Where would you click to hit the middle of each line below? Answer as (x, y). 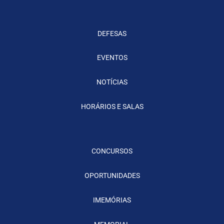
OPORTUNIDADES (112, 176)
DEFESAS (112, 33)
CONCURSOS (112, 151)
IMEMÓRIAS (112, 200)
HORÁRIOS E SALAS (112, 107)
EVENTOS (112, 58)
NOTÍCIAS (112, 82)
